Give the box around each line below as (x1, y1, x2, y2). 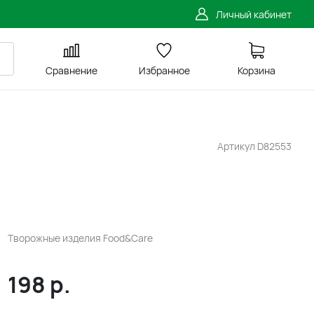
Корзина (238, 64, 275, 77)
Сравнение (46, 64, 97, 77)
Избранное (138, 64, 190, 77)
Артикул (217, 139, 257, 153)
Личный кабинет (216, 7, 292, 21)
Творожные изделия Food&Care (7, 231, 153, 245)
